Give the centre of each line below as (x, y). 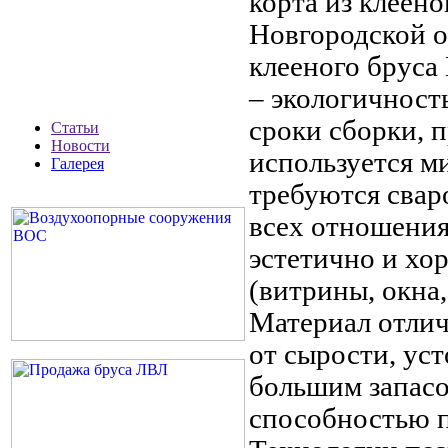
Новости (80, 145)
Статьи (75, 127)
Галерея (77, 163)
